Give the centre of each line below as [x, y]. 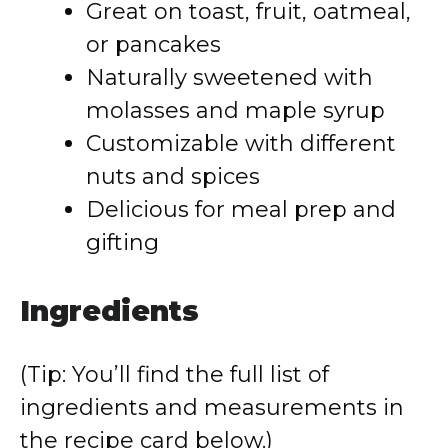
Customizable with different [241, 143]
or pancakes [153, 44]
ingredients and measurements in [212, 407]
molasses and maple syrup [235, 110]
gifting [122, 242]
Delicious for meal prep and [241, 209]
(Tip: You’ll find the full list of [174, 374]
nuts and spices [173, 176]
